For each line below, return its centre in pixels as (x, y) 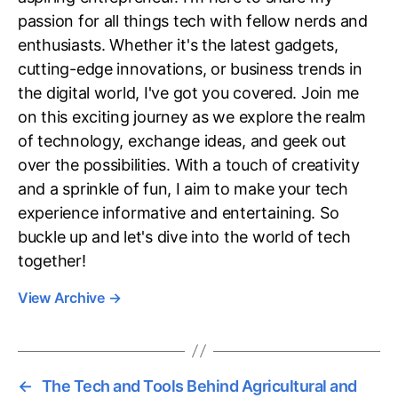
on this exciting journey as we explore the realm (192, 116)
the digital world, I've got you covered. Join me (189, 92)
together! (52, 260)
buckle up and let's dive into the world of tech (184, 236)
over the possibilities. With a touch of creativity (189, 164)
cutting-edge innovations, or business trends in (190, 68)
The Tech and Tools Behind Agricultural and (199, 386)
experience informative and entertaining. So (179, 212)
